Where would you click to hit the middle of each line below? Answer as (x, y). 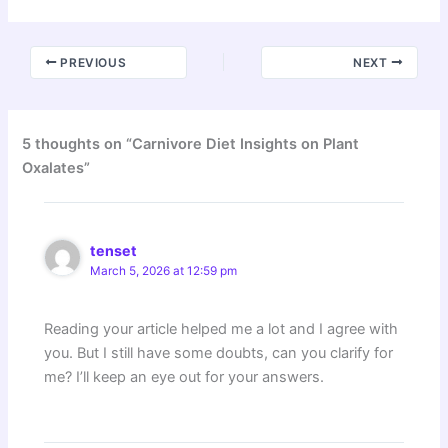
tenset (114, 251)
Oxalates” (56, 167)
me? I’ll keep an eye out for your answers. (184, 377)
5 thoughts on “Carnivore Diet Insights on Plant (191, 143)
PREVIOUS (91, 62)
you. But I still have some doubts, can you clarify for (219, 353)
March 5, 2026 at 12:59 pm (164, 271)
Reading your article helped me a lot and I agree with (221, 329)
